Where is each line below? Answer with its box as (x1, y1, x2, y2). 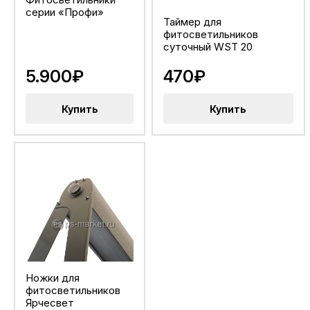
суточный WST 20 (163, 40, 253, 54)
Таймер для (163, 15, 221, 29)
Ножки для (26, 271, 80, 285)
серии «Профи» (26, 6, 104, 19)
